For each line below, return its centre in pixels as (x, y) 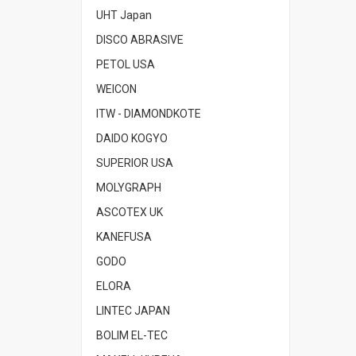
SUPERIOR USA (135, 163)
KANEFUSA (124, 237)
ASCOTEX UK (130, 212)
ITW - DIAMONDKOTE (149, 114)
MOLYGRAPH (129, 188)
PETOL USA (126, 64)
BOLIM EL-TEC (132, 335)
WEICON (116, 89)
